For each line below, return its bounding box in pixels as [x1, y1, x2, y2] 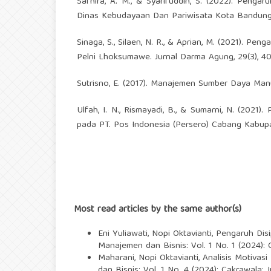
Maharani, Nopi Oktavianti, [98, 250, 203, 267]
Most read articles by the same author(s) [74, 201, 241, 219]
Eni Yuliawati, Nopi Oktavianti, [98, 226, 216, 243]
